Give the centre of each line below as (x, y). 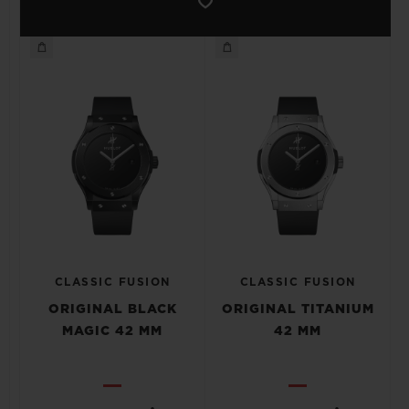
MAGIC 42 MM (112, 331)
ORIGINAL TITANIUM (298, 309)
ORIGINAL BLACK (112, 309)
